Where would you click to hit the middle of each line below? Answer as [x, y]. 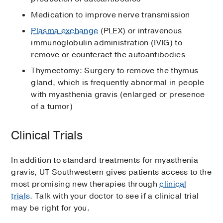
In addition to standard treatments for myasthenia [105, 161]
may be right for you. [51, 208]
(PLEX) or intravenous [140, 31]
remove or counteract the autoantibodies [108, 55]
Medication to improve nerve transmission [111, 15]
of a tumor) [52, 107]
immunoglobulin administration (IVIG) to [107, 43]
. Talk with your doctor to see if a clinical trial [114, 196]
